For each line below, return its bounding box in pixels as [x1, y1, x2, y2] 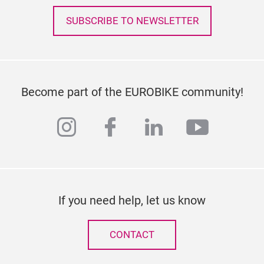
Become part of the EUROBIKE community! [21, 85, 243, 99]
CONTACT [110, 229, 154, 240]
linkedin [141, 115, 221, 141]
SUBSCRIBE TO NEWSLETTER [65, 15, 199, 27]
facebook [98, 115, 193, 141]
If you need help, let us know [58, 193, 206, 207]
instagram [54, 115, 157, 141]
